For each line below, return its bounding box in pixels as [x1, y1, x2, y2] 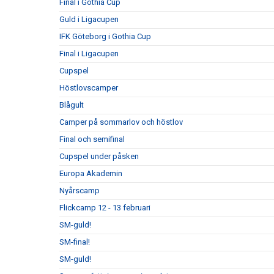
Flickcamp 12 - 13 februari [59, 202, 150, 212]
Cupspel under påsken [59, 151, 139, 161]
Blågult [59, 100, 84, 109]
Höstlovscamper [59, 83, 118, 92]
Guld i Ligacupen [59, 14, 119, 24]
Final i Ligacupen [59, 48, 119, 58]
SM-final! [59, 237, 90, 246]
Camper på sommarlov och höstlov [59, 117, 183, 127]
